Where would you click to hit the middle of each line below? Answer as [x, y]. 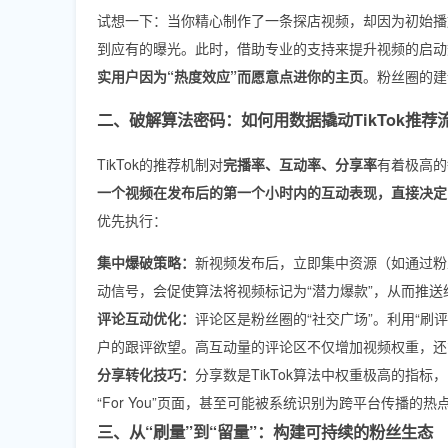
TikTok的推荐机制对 [160, 163]
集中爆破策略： [146, 261]
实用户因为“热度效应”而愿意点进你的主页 [230, 75]
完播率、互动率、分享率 [300, 163]
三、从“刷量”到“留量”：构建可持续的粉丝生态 [265, 431]
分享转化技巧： [146, 373]
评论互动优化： [146, 317]
